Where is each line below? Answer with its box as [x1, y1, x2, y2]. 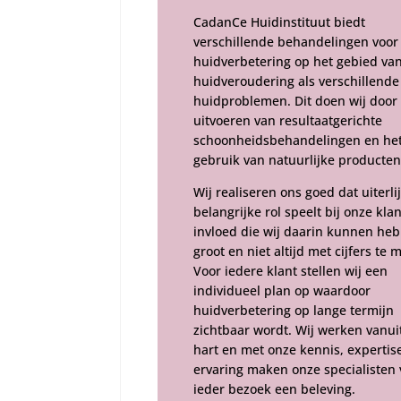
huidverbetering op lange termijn [192, 301, 394, 319]
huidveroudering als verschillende [192, 72, 399, 90]
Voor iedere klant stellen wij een [192, 261, 388, 279]
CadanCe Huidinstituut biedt [192, 13, 365, 30]
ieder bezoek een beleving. [192, 380, 355, 397]
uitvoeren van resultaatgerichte [192, 111, 382, 129]
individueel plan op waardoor [192, 281, 371, 299]
